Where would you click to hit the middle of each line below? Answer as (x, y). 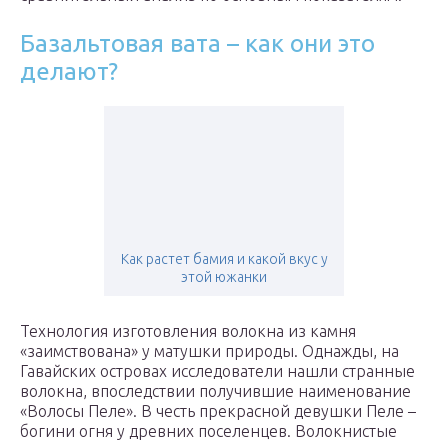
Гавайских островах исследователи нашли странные (217, 371)
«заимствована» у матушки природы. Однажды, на (209, 351)
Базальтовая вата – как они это (197, 44)
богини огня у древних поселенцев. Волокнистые (208, 431)
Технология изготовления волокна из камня (188, 331)
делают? (69, 72)
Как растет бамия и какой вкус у (224, 259)
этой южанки (224, 277)
